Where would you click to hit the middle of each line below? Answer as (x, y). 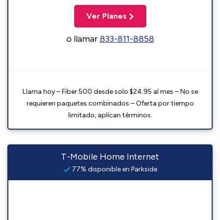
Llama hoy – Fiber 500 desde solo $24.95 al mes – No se (110, 92)
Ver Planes (106, 16)
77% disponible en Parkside (113, 169)
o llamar (83, 39)
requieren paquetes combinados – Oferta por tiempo (110, 103)
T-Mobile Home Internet (110, 157)
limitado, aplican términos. (110, 115)
